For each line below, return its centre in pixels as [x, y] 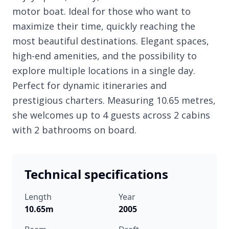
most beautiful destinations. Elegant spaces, [111, 41]
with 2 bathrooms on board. [74, 130]
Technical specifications [96, 174]
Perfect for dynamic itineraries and [89, 86]
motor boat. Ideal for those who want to [101, 12]
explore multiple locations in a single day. [104, 71]
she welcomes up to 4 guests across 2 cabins [111, 115]
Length [38, 197]
